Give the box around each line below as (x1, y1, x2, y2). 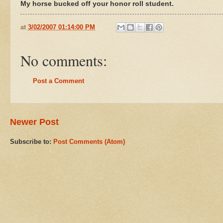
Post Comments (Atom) (53, 137, 125, 145)
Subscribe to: (10, 137, 53, 145)
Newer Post (10, 116, 59, 127)
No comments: (20, 50, 107, 71)
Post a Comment (33, 77, 84, 85)
